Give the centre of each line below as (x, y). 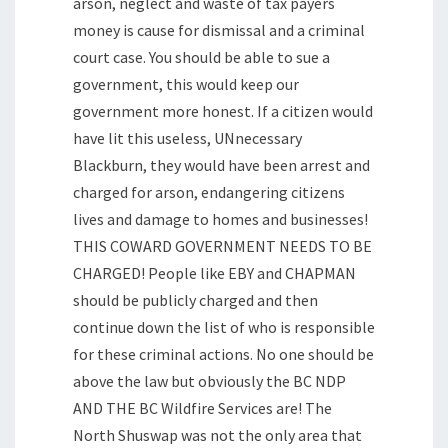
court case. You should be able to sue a (201, 57)
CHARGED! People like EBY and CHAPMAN (214, 273)
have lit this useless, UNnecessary (187, 138)
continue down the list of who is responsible (224, 327)
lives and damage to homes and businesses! (220, 219)
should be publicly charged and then (195, 300)
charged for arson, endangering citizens (209, 192)
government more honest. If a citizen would (223, 111)
